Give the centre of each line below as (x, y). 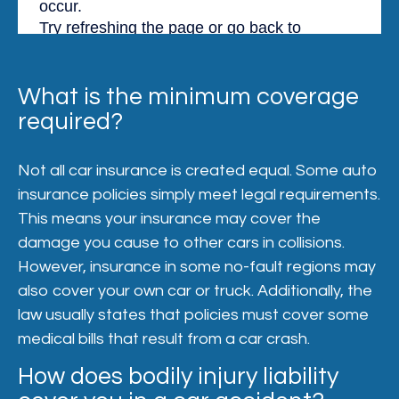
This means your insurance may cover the (169, 219)
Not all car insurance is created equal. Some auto (198, 171)
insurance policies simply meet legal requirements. (199, 195)
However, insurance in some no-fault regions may (197, 267)
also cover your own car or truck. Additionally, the (195, 291)
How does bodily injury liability (178, 377)
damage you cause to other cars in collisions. (181, 243)
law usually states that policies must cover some (193, 315)
